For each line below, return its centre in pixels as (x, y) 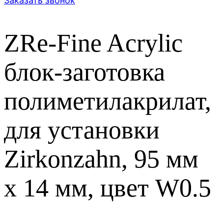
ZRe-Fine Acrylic (93, 43)
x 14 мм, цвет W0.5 (108, 188)
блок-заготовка (84, 72)
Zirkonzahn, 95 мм (101, 159)
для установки (82, 130)
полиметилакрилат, (108, 101)
